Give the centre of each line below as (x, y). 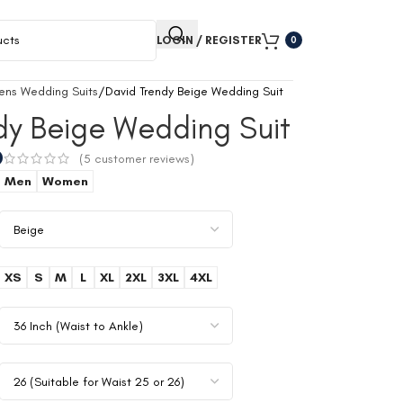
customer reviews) (143, 158)
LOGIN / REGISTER (209, 40)
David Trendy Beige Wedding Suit (195, 91)
